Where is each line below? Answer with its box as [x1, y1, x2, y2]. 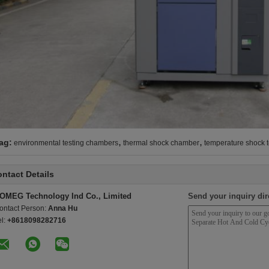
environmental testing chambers [14, 139, 118, 147]
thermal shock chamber [123, 139, 199, 147]
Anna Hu [48, 204, 77, 213]
